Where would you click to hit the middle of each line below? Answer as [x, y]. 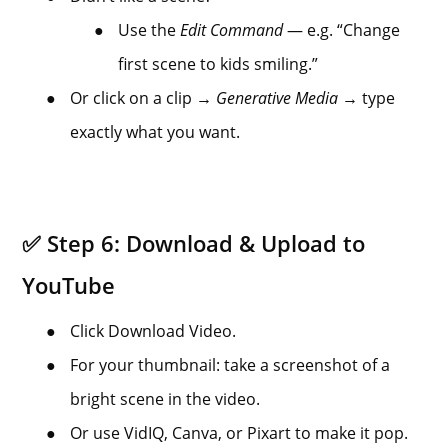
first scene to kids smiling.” [218, 64]
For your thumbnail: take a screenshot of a [230, 365]
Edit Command [232, 30]
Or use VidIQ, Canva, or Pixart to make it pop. [239, 433]
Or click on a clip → [143, 98]
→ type [367, 98]
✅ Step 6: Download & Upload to [194, 243]
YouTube [69, 285]
